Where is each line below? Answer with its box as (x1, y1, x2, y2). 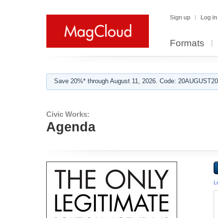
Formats (170, 38, 204, 48)
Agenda (46, 120, 95, 134)
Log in (200, 14, 217, 21)
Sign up (170, 14, 190, 21)
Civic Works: (46, 110, 90, 118)
